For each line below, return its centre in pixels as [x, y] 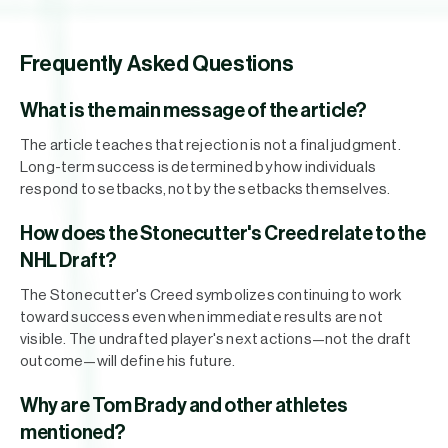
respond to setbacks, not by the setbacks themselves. [205, 189]
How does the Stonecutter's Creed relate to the [223, 234]
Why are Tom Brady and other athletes [184, 406]
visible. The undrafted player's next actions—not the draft [216, 339]
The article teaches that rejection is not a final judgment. [210, 145]
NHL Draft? [68, 261]
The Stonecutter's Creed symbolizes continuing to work [211, 295]
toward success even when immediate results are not [202, 317]
